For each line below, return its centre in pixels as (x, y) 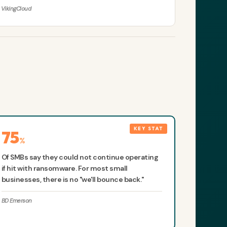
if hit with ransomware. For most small (64, 168)
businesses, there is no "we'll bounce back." (72, 180)
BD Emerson (16, 201)
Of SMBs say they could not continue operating (80, 157)
